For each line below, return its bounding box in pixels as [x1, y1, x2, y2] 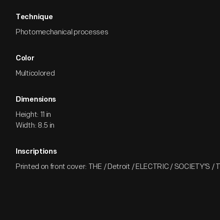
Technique [16, 14, 53, 21]
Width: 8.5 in [16, 121, 55, 130]
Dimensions [16, 96, 56, 104]
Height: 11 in [16, 110, 52, 119]
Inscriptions [16, 148, 57, 156]
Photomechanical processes [16, 27, 109, 37]
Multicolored [16, 69, 55, 78]
